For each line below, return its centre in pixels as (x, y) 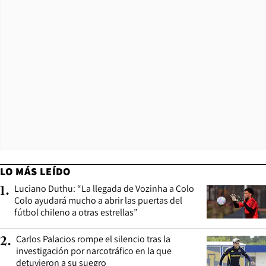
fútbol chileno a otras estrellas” (76, 213)
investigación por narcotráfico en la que (94, 251)
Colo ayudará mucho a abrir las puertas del (98, 201)
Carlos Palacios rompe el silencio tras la (93, 239)
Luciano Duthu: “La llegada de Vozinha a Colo (104, 189)
